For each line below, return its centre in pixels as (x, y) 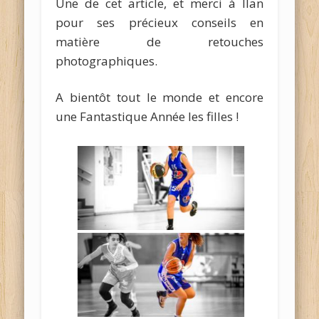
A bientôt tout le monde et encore (159, 97)
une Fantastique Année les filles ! (147, 116)
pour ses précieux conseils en (159, 22)
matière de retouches (159, 41)
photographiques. (107, 61)
